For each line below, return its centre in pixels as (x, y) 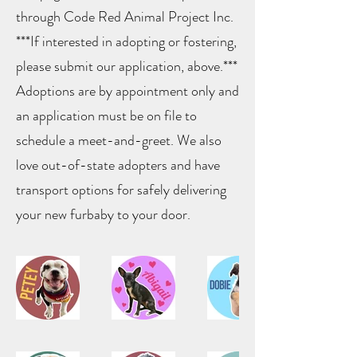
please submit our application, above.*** (127, 67)
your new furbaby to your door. (103, 215)
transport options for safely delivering (121, 190)
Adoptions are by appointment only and (127, 91)
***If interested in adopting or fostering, (126, 42)
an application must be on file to (106, 116)
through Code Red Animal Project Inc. (125, 17)
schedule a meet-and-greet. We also (119, 141)
